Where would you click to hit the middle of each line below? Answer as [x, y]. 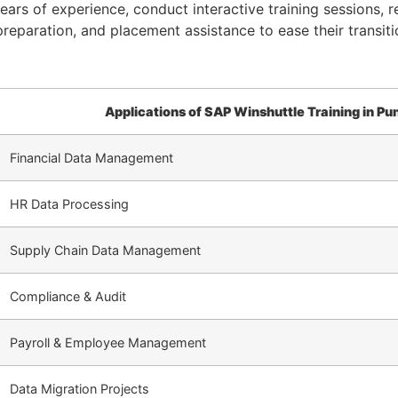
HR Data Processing [69, 203]
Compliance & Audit [68, 296]
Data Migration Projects [80, 388]
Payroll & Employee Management [108, 342]
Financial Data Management [92, 157]
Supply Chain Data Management [105, 250]
